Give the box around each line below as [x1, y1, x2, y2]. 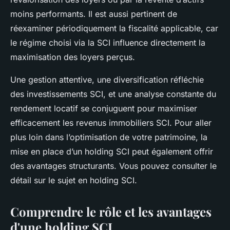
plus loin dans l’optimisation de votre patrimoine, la [10, 131, 207, 142]
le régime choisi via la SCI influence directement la [10, 37, 205, 48]
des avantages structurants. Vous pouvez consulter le [10, 160, 217, 171]
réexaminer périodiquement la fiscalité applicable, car [10, 23, 218, 33]
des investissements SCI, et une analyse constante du [10, 88, 216, 99]
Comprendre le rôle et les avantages [10, 203, 212, 220]
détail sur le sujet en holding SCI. [10, 175, 137, 185]
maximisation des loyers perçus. [10, 51, 135, 62]
